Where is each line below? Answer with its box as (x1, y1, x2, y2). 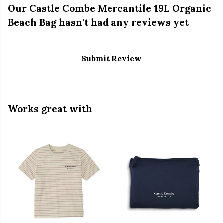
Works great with (8, 103, 92, 115)
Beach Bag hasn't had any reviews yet (8, 16, 189, 29)
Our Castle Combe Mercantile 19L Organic (8, 2, 211, 15)
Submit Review (81, 53, 142, 64)
